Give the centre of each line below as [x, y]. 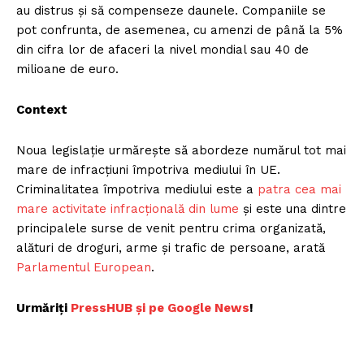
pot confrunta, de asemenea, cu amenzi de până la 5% [180, 30]
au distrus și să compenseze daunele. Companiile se [171, 11]
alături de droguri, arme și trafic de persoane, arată [171, 248]
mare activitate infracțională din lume [128, 209]
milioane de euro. [67, 69]
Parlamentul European [84, 268]
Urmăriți [43, 308]
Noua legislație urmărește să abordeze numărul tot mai [181, 151]
